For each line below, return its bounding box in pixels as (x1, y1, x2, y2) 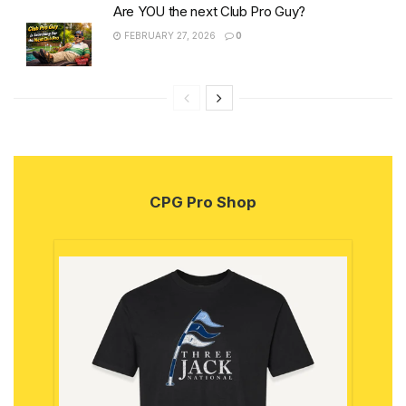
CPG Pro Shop (150, 192, 256, 211)
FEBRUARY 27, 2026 (121, 30, 216, 42)
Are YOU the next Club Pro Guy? (113, 3, 305, 21)
